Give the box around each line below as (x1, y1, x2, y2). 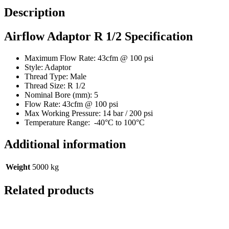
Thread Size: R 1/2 (25, 81, 85, 90)
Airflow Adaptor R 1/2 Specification (4, 29, 193, 43)
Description (4, 5, 65, 19)
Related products (4, 184, 94, 197)
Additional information (4, 137, 126, 151)
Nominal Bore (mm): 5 (25, 90, 98, 99)
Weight (6, 163, 30, 172)
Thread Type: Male (25, 72, 86, 81)
